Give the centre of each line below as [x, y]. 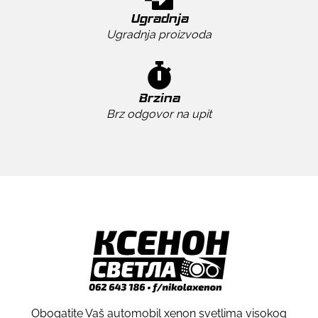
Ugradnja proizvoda [159, 35]
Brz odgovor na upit [159, 114]
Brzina [159, 98]
